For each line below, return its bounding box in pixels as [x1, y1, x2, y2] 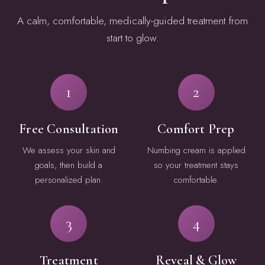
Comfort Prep [157, 121, 235, 137]
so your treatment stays [154, 158, 238, 172]
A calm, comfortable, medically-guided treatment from [17, 13, 248, 29]
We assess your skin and [22, 143, 115, 157]
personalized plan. [34, 173, 103, 186]
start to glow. [106, 30, 159, 46]
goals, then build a [35, 158, 103, 172]
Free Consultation [19, 121, 119, 137]
